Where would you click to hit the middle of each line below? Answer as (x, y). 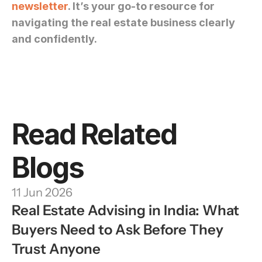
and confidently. (54, 39)
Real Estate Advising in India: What (125, 210)
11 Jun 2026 (42, 192)
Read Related (94, 134)
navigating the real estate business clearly (123, 23)
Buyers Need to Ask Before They (118, 230)
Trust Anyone (56, 249)
